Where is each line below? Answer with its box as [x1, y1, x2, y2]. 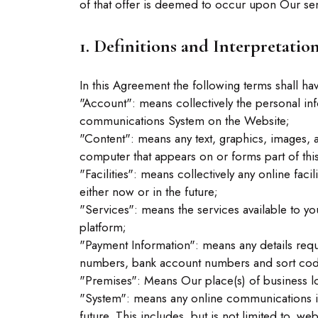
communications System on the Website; [79, 112, 290, 129]
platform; [79, 219, 126, 236]
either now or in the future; [79, 183, 218, 200]
